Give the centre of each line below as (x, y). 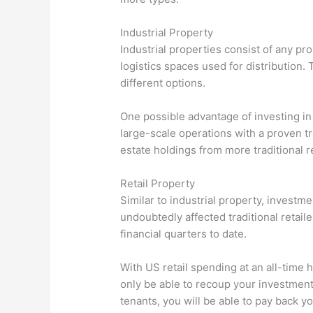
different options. (163, 83)
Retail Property (158, 184)
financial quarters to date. (184, 234)
